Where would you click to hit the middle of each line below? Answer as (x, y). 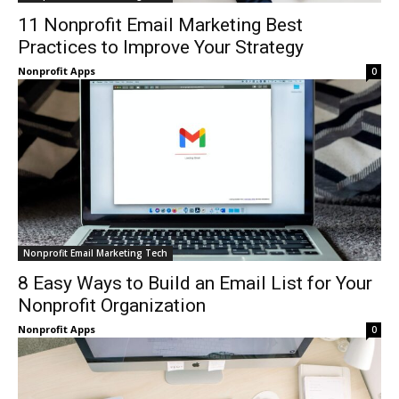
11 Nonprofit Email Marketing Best (160, 25)
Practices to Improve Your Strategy (161, 47)
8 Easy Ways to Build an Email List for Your (195, 283)
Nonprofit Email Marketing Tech (95, 253)
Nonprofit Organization (112, 305)
